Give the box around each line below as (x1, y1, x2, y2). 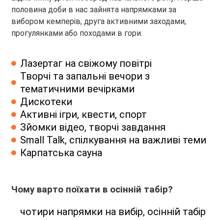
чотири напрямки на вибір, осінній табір (20, 206, 206, 218)
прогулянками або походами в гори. (11, 28, 144, 38)
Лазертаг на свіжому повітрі (20, 57, 152, 70)
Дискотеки (20, 96, 72, 108)
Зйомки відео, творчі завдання (20, 121, 165, 134)
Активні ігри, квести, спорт (20, 109, 147, 121)
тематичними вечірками (20, 83, 135, 95)
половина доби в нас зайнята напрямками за (11, 5, 176, 15)
